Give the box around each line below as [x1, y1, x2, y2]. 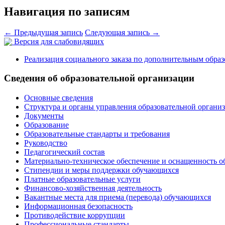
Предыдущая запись [12, 28, 83, 37]
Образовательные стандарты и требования [24, 130, 170, 139]
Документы [24, 111, 64, 121]
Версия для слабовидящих [12, 37, 104, 46]
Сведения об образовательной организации [4, 73, 194, 84]
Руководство [24, 139, 67, 148]
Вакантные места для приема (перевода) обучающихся [24, 193, 211, 202]
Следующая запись [85, 28, 152, 37]
